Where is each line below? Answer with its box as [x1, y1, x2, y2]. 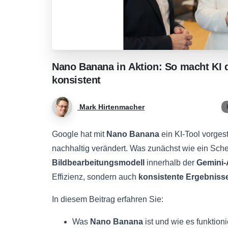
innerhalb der [145, 158, 196, 167]
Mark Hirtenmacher [79, 102, 145, 111]
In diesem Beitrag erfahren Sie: [52, 195, 163, 204]
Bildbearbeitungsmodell [52, 158, 145, 167]
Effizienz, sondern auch [52, 173, 138, 182]
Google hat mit [52, 130, 106, 139]
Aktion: [128, 61, 162, 73]
